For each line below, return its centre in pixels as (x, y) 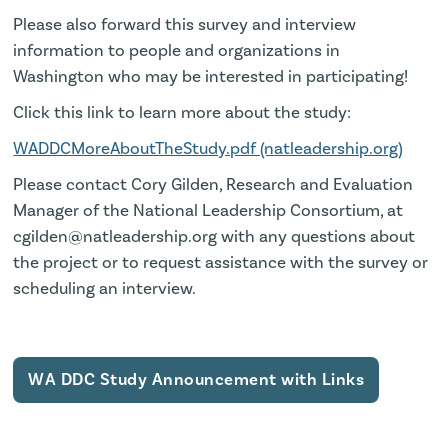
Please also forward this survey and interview (185, 23)
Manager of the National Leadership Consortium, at (208, 209)
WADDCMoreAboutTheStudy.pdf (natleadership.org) (208, 147)
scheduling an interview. (105, 287)
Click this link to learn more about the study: (186, 111)
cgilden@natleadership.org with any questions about (214, 235)
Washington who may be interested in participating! (215, 75)
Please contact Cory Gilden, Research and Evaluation (213, 183)
